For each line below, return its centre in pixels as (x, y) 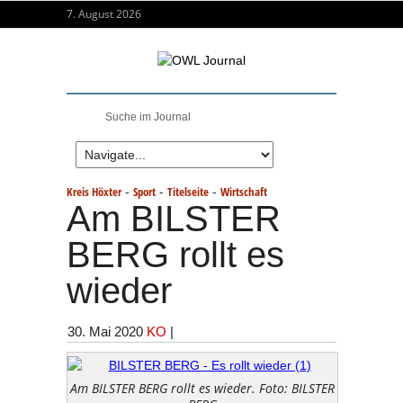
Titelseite (188, 192)
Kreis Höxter (94, 192)
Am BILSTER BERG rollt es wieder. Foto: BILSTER (202, 388)
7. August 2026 (104, 14)
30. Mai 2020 (105, 331)
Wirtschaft (244, 192)
